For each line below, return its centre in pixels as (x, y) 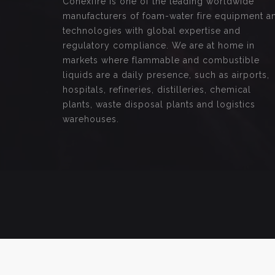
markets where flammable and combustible (161, 60)
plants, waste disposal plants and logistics (159, 105)
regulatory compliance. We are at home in (159, 46)
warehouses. (91, 119)
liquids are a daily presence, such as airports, (166, 75)
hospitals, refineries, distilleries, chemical (157, 90)
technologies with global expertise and (152, 31)
